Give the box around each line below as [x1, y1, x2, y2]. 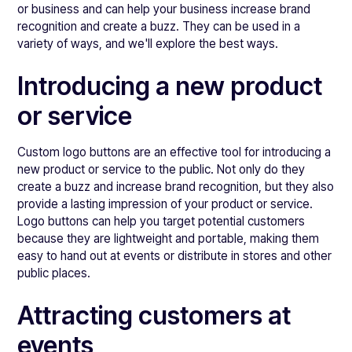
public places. [17, 266, 91, 280]
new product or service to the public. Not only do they [17, 162, 306, 177]
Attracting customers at [17, 300, 291, 331]
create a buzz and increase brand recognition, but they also [17, 179, 335, 194]
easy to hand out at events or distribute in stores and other [17, 248, 332, 263]
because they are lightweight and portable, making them [17, 231, 320, 246]
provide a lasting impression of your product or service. [17, 196, 313, 211]
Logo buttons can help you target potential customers [17, 214, 306, 229]
